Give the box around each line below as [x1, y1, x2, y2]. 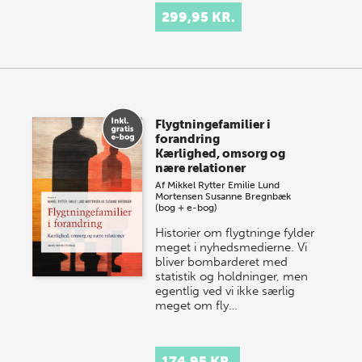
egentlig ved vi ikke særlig [155, 283, 296, 298]
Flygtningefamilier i [155, 116, 271, 132]
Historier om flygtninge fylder [155, 225, 315, 240]
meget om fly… [155, 297, 238, 313]
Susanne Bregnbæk [205, 190, 292, 202]
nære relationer [155, 160, 246, 175]
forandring [155, 131, 221, 146]
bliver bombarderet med [155, 254, 288, 269]
